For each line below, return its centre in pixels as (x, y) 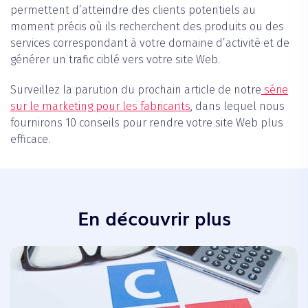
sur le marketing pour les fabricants (100, 106)
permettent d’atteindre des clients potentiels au (133, 10)
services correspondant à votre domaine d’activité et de (150, 43)
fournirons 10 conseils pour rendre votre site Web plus (147, 122)
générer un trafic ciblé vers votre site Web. (115, 59)
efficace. (30, 139)
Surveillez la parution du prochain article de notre (136, 89)
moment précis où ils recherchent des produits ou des (147, 26)
